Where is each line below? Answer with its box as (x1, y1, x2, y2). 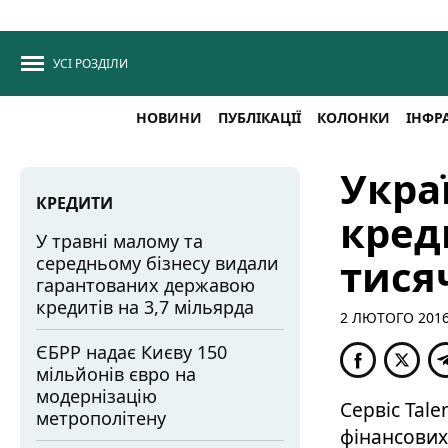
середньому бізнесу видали (36, 251, 279, 275)
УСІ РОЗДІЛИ (53, 55, 128, 72)
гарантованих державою (36, 273, 255, 297)
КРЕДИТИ (36, 192, 113, 214)
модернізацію (36, 384, 157, 408)
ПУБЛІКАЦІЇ (217, 108, 301, 127)
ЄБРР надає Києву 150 (36, 340, 227, 364)
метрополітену (36, 406, 166, 430)
